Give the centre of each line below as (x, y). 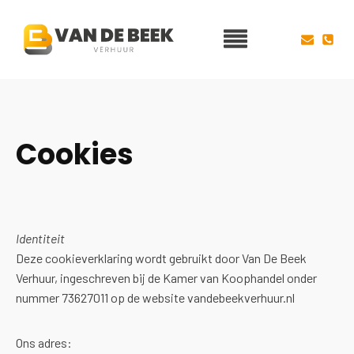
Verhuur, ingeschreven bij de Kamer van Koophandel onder (166, 278)
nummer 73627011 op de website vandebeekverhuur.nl (155, 298)
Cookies (75, 154)
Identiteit (40, 238)
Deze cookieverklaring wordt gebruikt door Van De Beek (161, 258)
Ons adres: (44, 343)
